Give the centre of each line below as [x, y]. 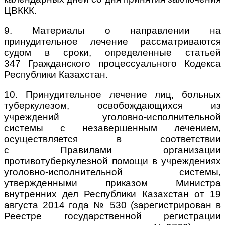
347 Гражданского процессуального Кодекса [113, 63]
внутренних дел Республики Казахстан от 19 [113, 194]
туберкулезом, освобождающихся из [113, 105]
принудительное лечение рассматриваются [113, 41]
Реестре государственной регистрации [113, 216]
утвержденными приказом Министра [113, 183]
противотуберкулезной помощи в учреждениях [113, 161]
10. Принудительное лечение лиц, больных [113, 94]
